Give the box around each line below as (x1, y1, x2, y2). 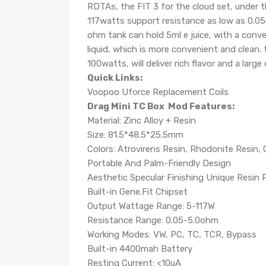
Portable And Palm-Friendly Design (87, 158, 231, 169)
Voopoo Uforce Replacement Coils (87, 87, 229, 97)
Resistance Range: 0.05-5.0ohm (87, 215, 218, 226)
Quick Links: (87, 72, 142, 83)
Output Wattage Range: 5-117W (87, 201, 215, 211)
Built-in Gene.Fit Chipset (87, 186, 188, 197)
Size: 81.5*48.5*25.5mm (87, 129, 183, 140)
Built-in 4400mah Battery (87, 243, 192, 254)
